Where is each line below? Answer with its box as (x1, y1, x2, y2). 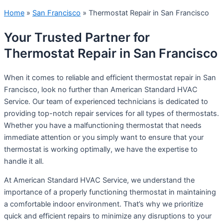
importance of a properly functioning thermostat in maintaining (4, 188, 216, 197)
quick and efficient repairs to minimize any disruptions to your (4, 212, 212, 221)
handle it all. (4, 156, 44, 166)
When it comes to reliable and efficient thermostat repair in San (4, 73, 216, 82)
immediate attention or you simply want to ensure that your (4, 132, 204, 142)
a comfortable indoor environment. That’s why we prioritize (4, 200, 203, 209)
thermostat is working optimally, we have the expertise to (4, 144, 198, 154)
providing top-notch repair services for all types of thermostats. (4, 109, 219, 118)
